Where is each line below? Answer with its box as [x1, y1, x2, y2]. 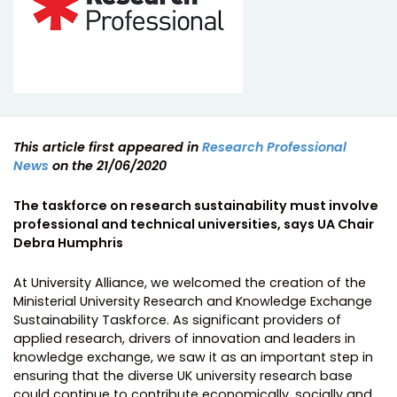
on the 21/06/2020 [49, 156, 167, 175]
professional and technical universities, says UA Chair [13, 214, 374, 233]
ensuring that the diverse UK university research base [13, 366, 353, 385]
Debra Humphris [13, 233, 126, 252]
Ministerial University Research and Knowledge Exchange [13, 292, 372, 310]
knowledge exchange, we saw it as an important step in [13, 347, 373, 366]
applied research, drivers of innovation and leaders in [13, 329, 355, 347]
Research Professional [202, 137, 346, 156]
